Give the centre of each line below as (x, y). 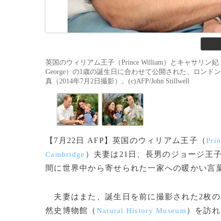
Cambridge (65, 154)
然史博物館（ (71, 210)
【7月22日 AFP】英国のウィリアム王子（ (126, 140)
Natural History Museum (141, 211)
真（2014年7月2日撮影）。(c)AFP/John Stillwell (117, 81)
